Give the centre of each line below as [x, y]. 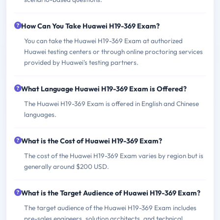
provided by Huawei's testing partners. [81, 62]
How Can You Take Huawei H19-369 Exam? [90, 26]
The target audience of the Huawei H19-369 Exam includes [110, 207]
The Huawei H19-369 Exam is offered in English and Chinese [111, 103]
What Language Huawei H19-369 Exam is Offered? [104, 89]
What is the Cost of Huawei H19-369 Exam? [92, 141]
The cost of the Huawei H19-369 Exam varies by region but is [114, 155]
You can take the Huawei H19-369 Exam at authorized [103, 41]
